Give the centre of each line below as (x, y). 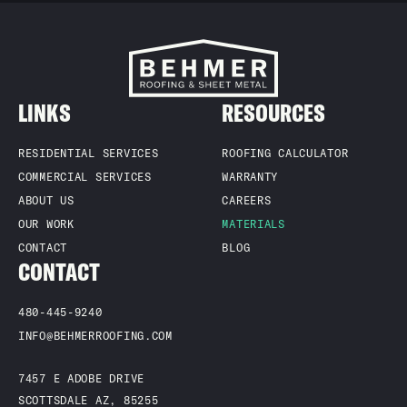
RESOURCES (274, 113)
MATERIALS (253, 224)
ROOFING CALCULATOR (285, 153)
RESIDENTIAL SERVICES (89, 153)
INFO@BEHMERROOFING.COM (95, 336)
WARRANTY (250, 177)
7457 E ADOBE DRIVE (81, 378)
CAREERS (247, 200)
